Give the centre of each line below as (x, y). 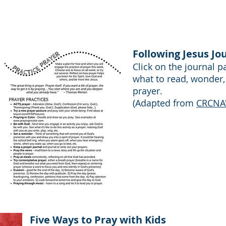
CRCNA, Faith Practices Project (113, 6)
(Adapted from (164, 103)
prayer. (148, 91)
